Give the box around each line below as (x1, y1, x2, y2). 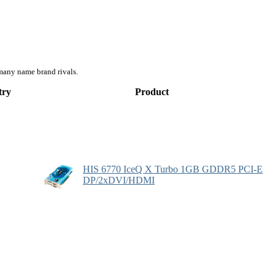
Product (135, 86, 169, 97)
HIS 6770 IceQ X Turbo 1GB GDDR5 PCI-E (83, 163, 263, 174)
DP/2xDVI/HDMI (83, 174, 155, 185)
